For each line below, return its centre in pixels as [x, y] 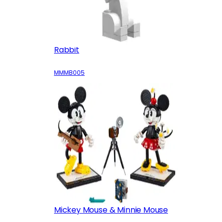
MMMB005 [69, 73]
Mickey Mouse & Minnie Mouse [111, 210]
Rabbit [66, 50]
